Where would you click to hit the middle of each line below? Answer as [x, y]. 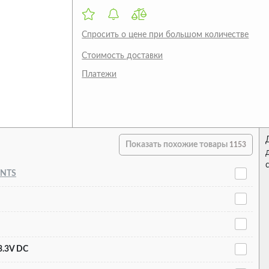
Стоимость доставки [122, 56]
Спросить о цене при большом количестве [165, 35]
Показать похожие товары [178, 144]
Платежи [99, 74]
